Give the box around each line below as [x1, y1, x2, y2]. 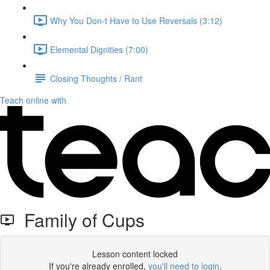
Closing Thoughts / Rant [50, 72, 142, 84]
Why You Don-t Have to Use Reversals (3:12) [50, 14, 222, 27]
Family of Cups [14, 207, 145, 233]
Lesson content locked [92, 248, 178, 260]
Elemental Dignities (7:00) [50, 43, 148, 55]
